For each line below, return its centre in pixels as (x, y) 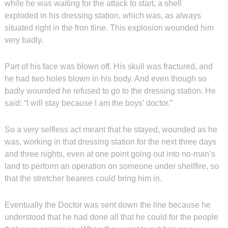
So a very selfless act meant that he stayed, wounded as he (111, 130)
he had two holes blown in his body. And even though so (105, 79)
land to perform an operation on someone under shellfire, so (111, 166)
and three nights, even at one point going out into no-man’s (110, 154)
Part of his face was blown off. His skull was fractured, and (108, 66)
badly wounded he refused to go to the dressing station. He (110, 91)
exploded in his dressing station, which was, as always (103, 16)
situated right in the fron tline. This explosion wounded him (109, 28)
